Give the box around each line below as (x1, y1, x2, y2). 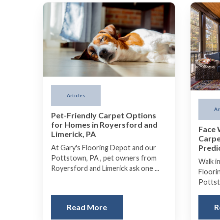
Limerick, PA (51, 129, 96, 139)
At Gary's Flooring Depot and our (51, 143, 156, 152)
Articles (67, 92, 85, 98)
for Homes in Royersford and (51, 120, 158, 130)
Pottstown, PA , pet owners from (51, 154, 157, 163)
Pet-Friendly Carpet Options (51, 110, 156, 120)
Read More (67, 202, 107, 212)
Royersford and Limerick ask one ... (51, 164, 159, 173)
